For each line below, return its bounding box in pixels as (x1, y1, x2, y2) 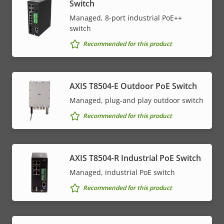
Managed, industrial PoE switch (69, 167, 175, 177)
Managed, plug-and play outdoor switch (69, 95, 203, 105)
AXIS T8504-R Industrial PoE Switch (69, 152, 201, 163)
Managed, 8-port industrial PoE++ (69, 12, 182, 22)
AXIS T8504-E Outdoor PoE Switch (69, 80, 197, 91)
